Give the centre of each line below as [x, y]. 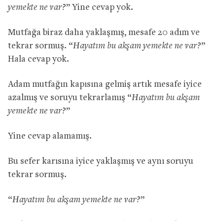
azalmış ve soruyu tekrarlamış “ [70, 98]
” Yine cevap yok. [100, 8]
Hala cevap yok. [38, 60]
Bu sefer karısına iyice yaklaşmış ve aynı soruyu [101, 162]
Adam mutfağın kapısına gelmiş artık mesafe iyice [105, 85]
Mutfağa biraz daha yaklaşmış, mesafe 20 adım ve [104, 33]
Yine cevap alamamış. [50, 137]
